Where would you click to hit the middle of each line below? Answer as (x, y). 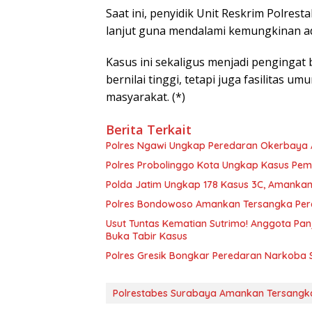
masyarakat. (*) (146, 97)
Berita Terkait (149, 130)
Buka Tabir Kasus (147, 236)
